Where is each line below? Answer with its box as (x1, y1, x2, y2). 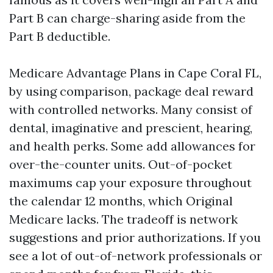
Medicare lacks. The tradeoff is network (9, 211, 238, 227)
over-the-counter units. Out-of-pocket (9, 157, 232, 172)
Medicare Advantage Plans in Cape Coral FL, (9, 65, 261, 80)
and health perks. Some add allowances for (9, 138, 255, 154)
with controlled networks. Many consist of (9, 102, 252, 117)
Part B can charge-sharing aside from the (9, 10, 246, 26)
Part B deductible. (9, 29, 110, 44)
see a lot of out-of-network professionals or (9, 248, 262, 263)
